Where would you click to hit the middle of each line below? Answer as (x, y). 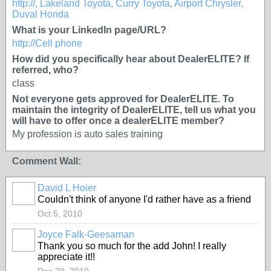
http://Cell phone (47, 43)
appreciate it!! (66, 257)
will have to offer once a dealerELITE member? (118, 121)
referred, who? (45, 70)
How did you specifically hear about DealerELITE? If (131, 59)
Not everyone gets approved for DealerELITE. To (123, 99)
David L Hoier (67, 188)
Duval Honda (41, 14)
